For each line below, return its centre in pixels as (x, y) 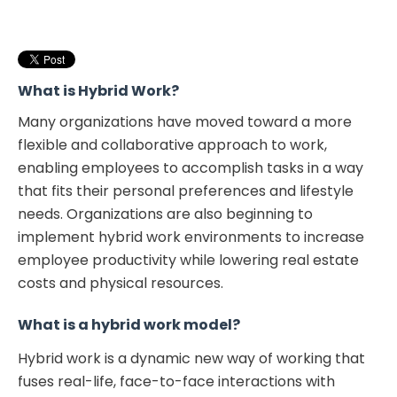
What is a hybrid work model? (129, 325)
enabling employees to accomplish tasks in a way (191, 168)
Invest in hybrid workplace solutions (144, 43)
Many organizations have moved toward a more (185, 122)
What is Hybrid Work (94, 91)
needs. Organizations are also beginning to (165, 214)
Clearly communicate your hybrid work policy (176, 23)
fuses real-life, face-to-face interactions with (176, 382)
